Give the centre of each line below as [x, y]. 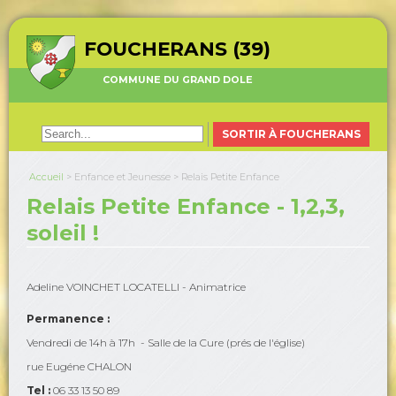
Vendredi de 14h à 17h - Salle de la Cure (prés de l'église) [166, 343]
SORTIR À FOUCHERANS [291, 134]
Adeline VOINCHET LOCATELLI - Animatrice [136, 287]
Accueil [46, 177]
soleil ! [63, 233]
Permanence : [68, 319]
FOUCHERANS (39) [177, 49]
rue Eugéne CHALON [79, 366]
